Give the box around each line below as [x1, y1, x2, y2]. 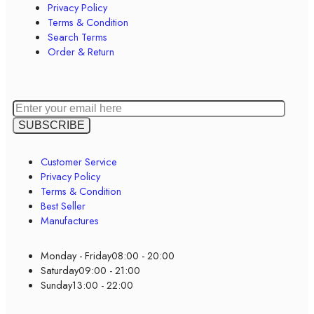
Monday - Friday [41, 248, 111, 264]
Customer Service [41, 154, 117, 170]
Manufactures [41, 213, 99, 228]
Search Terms [48, 29, 107, 45]
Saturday [41, 263, 78, 278]
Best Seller [41, 198, 86, 214]
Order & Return [48, 44, 114, 60]
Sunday [41, 278, 72, 293]
